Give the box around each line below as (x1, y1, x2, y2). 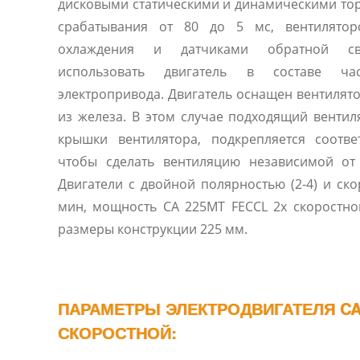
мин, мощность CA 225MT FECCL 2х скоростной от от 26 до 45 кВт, (58, 198, 92, 215)
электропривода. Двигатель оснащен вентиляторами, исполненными (58, 85, 297, 103)
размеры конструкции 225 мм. (58, 220, 247, 238)
